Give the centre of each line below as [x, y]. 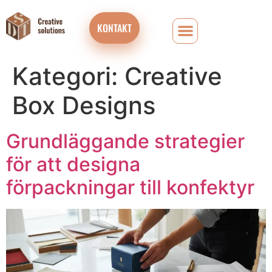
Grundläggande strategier [125, 141]
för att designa [73, 164]
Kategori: [68, 76]
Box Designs [84, 105]
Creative [173, 76]
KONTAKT [114, 28]
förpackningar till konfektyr [130, 187]
